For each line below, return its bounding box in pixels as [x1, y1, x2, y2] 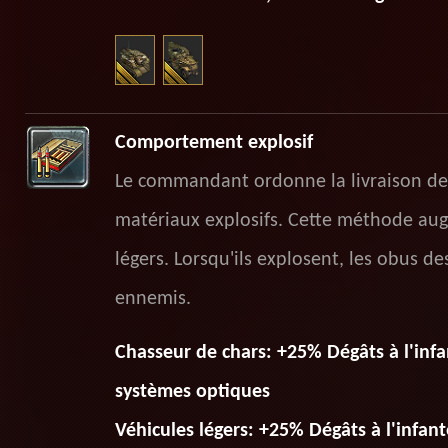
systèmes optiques [114, 382, 270, 402]
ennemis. [114, 289, 191, 309]
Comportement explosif [114, 133, 313, 153]
